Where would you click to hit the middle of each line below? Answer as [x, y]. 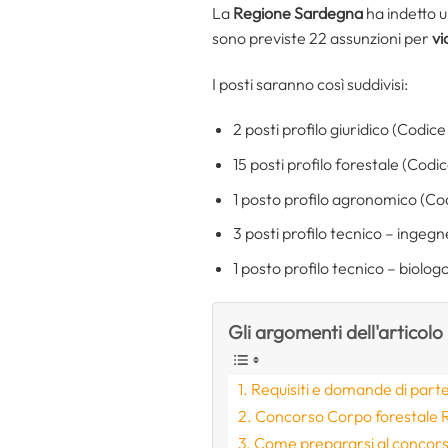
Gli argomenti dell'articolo [335, 331]
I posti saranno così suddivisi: [310, 83]
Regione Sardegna [298, 12]
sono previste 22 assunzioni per [322, 37]
